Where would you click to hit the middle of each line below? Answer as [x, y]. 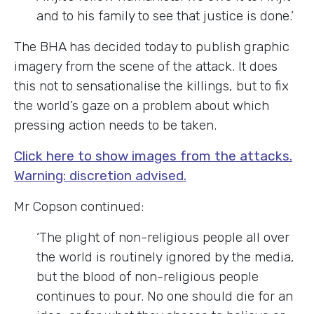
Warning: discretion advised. [100, 175]
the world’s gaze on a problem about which [142, 105]
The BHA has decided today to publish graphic [152, 46]
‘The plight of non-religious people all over [163, 237]
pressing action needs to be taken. [115, 125]
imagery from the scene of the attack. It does [146, 66]
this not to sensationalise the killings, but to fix [151, 86]
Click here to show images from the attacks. [153, 156]
